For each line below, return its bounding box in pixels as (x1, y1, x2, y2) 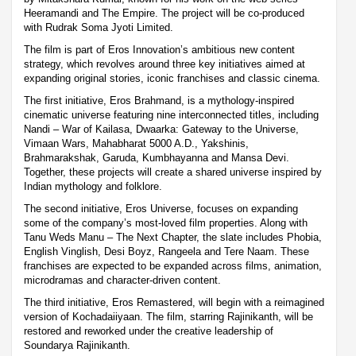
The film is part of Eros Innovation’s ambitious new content (24, 43, 295, 56)
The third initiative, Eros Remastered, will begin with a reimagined (24, 296, 324, 308)
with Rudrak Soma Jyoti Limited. (24, 21, 173, 33)
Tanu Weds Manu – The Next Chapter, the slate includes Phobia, (24, 230, 322, 243)
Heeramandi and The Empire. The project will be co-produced (24, 6, 304, 19)
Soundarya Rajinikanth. (24, 339, 130, 351)
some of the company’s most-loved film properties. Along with (24, 216, 308, 229)
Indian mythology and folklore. (24, 180, 162, 192)
